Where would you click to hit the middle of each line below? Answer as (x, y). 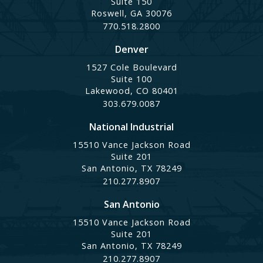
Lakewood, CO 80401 (131, 90)
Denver (131, 49)
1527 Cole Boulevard (131, 67)
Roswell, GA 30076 (131, 13)
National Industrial (131, 127)
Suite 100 (131, 79)
